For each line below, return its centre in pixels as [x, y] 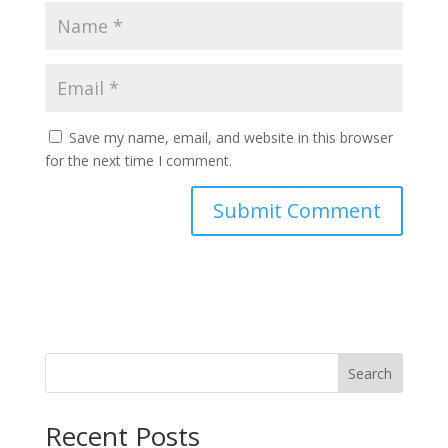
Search [370, 373]
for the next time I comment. [138, 160]
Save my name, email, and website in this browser [230, 137]
